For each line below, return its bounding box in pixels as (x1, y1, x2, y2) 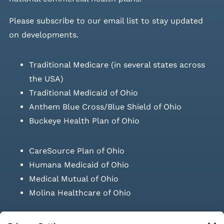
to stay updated (138, 15, 203, 25)
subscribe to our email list (36, 15, 138, 25)
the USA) (28, 73, 63, 83)
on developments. (8, 29, 78, 39)
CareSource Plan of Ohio (28, 145, 124, 155)
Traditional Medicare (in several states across (28, 59, 205, 69)
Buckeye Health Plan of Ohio (28, 115, 139, 125)
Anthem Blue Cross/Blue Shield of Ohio (28, 101, 181, 111)
